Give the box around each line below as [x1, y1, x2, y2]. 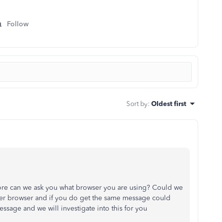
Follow [7, 20, 29, 28]
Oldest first [151, 100, 186, 108]
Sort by [126, 100, 148, 108]
